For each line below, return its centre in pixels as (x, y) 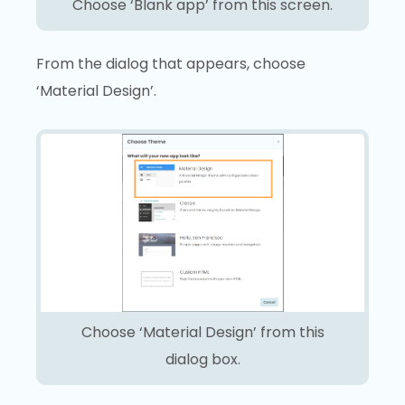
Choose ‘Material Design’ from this (202, 332)
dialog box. (202, 359)
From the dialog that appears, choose (171, 64)
